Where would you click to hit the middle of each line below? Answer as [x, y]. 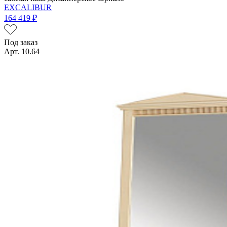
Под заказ [21, 42]
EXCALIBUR [28, 7]
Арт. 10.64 [22, 51]
